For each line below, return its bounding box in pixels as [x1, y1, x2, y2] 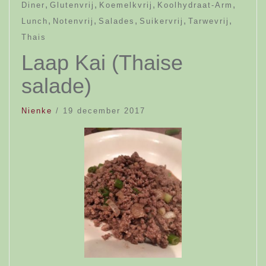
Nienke [21, 106, 52, 115]
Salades [99, 17, 135, 26]
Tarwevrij [188, 17, 229, 26]
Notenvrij [53, 17, 94, 26]
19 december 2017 [63, 106, 145, 115]
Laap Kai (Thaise [21, 50, 183, 75]
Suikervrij [140, 17, 183, 26]
